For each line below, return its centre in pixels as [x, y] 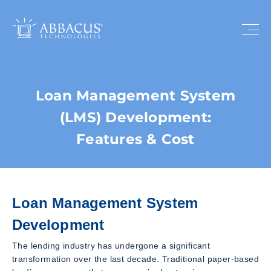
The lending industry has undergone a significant [111, 245]
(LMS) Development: [135, 117]
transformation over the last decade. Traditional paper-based [135, 259]
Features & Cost [135, 139]
